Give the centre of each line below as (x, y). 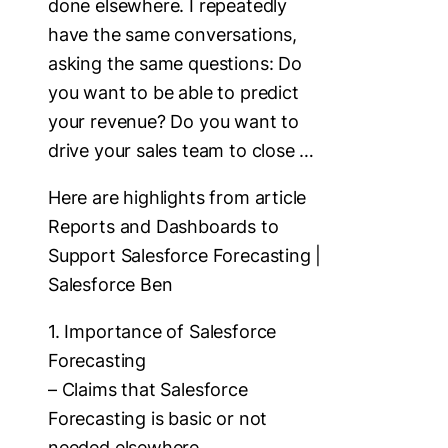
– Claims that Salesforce (148, 389)
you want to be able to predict (173, 92)
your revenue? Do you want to (173, 121)
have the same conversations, (172, 34)
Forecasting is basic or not (158, 418)
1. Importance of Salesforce (162, 331)
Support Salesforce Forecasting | (185, 255)
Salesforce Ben (110, 284)
